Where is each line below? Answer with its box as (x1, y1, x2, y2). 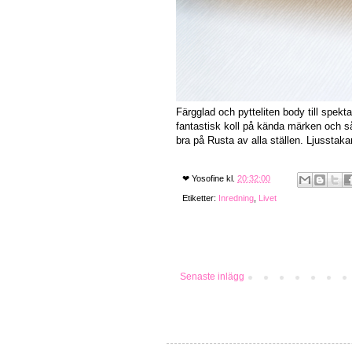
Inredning (218, 192, 254, 203)
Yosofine (192, 174, 224, 184)
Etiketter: (182, 192, 218, 203)
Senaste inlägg (180, 270, 244, 282)
